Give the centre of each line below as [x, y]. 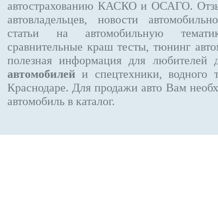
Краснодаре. [38, 87]
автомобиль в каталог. [61, 101]
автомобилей [41, 74]
